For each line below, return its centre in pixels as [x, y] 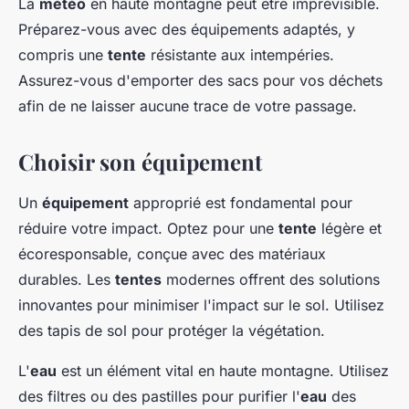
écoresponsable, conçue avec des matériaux [172, 254]
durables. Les [67, 280]
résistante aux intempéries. [240, 55]
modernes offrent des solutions [271, 280]
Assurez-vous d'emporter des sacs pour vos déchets [200, 81]
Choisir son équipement [140, 162]
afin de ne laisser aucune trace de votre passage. [188, 106]
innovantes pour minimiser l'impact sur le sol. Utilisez [201, 305]
